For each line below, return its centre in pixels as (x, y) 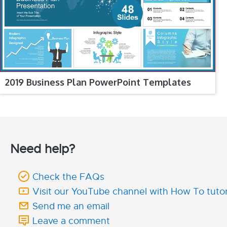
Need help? (43, 149)
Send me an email (71, 206)
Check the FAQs (68, 177)
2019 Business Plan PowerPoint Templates (98, 82)
